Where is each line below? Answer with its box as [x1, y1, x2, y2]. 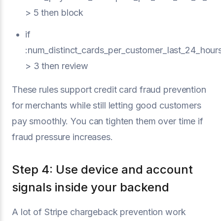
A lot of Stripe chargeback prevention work [12, 206, 186, 217]
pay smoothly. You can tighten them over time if [12, 115, 203, 126]
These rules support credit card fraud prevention [12, 84, 206, 95]
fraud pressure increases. [12, 131, 113, 142]
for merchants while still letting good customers [12, 100, 201, 110]
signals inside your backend [12, 180, 169, 194]
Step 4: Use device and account [12, 162, 193, 177]
